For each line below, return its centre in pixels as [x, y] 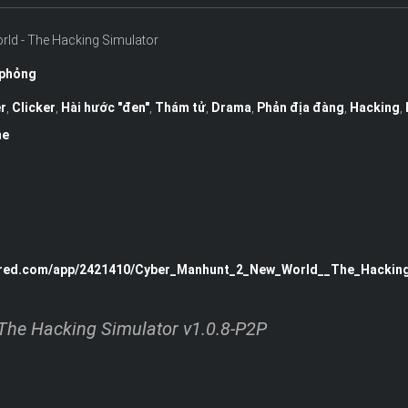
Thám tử [180, 107]
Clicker [33, 107]
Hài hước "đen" [105, 107]
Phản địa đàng [300, 107]
